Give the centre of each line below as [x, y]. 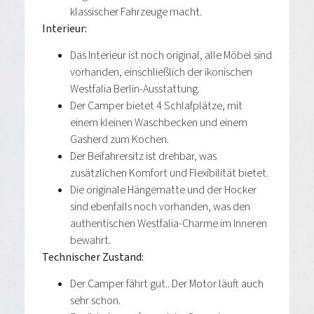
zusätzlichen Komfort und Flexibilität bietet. [169, 173]
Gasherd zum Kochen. [120, 140]
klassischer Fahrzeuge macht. [136, 12]
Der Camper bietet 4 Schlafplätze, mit [156, 106]
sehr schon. [95, 301]
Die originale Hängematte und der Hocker [163, 190]
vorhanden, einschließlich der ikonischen [161, 73]
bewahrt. [90, 241]
